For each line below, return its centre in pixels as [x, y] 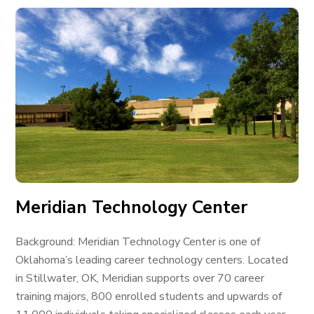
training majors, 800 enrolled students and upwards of [149, 296]
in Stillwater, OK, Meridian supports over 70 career [140, 278]
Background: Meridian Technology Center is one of [138, 242]
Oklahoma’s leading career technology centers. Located [152, 260]
